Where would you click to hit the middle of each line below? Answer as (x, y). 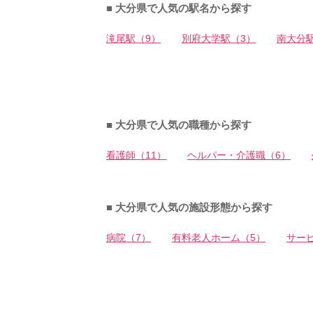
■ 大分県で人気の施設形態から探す (189, 207)
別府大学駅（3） (219, 38)
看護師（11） (136, 155)
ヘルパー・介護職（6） (239, 155)
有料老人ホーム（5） (219, 238)
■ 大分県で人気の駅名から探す (179, 8)
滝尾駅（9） (133, 38)
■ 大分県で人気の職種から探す (179, 124)
